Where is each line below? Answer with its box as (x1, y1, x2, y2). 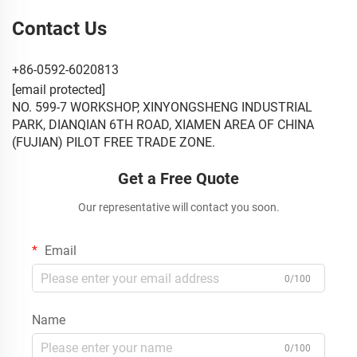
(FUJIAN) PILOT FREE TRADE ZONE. (12, 135, 215, 151)
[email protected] (12, 82, 105, 98)
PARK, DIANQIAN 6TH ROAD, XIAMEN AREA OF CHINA (12, 117, 314, 133)
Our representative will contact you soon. (77, 201, 280, 214)
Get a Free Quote (118, 169, 239, 189)
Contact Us (12, 18, 107, 41)
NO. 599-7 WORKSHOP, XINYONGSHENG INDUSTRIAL (12, 100, 312, 116)
